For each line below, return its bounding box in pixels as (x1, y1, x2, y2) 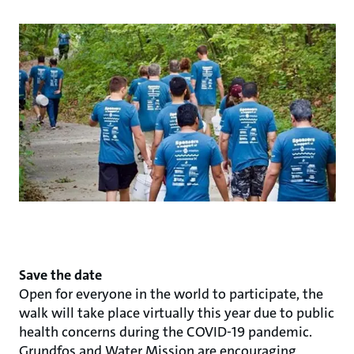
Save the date (19, 265, 102, 284)
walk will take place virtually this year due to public (19, 303, 334, 322)
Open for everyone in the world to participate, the (19, 284, 323, 303)
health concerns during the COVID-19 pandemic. (19, 322, 312, 341)
